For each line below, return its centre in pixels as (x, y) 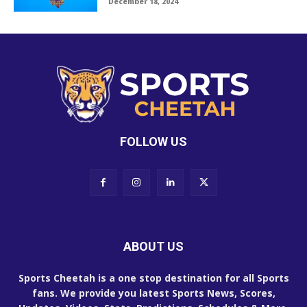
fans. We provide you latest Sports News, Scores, (153, 293)
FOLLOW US (153, 141)
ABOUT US (153, 246)
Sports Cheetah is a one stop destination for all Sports (153, 278)
